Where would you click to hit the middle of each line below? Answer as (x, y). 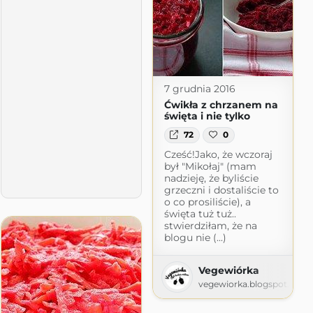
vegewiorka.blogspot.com (253, 284)
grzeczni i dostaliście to (221, 190)
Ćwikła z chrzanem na (221, 105)
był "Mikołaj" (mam (210, 166)
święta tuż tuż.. (200, 213)
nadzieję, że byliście (211, 178)
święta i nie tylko (207, 116)
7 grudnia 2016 (199, 89)
